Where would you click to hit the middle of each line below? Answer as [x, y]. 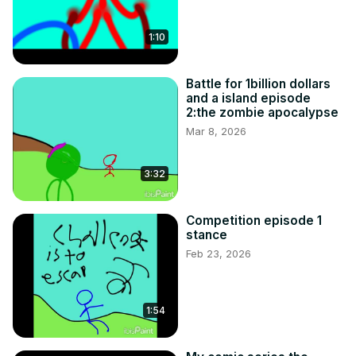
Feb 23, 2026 [219, 254]
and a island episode [248, 99]
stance [207, 235]
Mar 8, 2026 [216, 132]
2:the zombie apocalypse [262, 113]
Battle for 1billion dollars [258, 84]
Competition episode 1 [254, 221]
